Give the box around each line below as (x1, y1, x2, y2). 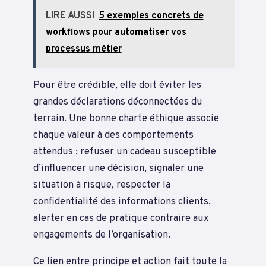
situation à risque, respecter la (33, 179, 170, 192)
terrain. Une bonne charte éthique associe (33, 112, 219, 125)
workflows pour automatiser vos (45, 27, 186, 39)
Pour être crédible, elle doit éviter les (33, 79, 201, 92)
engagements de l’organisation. (33, 229, 170, 242)
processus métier (45, 43, 122, 56)
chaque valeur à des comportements (33, 129, 194, 142)
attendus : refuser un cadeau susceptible (33, 145, 216, 159)
